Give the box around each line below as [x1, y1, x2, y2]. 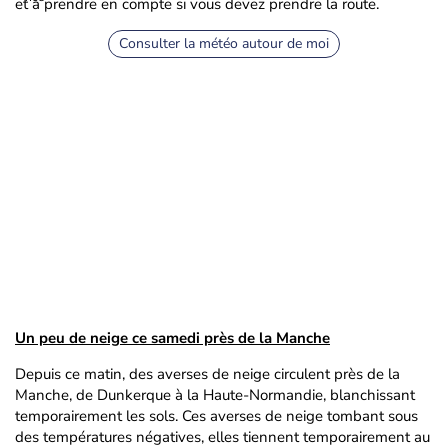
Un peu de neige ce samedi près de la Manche [15, 328, 330, 348]
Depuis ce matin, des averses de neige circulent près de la [15, 364, 400, 384]
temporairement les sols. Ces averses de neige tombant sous [15, 406, 418, 426]
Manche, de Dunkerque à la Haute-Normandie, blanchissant [15, 385, 415, 405]
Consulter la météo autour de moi [119, 34, 329, 53]
